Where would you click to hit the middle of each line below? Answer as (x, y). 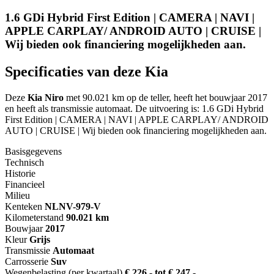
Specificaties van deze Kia (87, 72)
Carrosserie (27, 262)
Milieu (17, 196)
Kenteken (24, 207)
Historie (20, 174)
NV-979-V (80, 207)
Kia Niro (46, 98)
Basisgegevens (33, 152)
